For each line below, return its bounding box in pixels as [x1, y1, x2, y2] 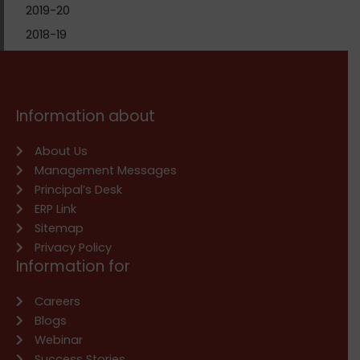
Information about [16, 104, 155, 127]
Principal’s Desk [34, 181, 122, 198]
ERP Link [34, 200, 76, 217]
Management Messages [34, 162, 177, 178]
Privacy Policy [34, 239, 112, 256]
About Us [34, 142, 88, 159]
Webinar [34, 331, 83, 348]
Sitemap [34, 219, 84, 236]
